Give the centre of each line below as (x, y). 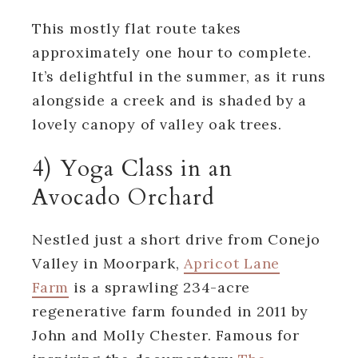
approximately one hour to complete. (172, 52)
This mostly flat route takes (137, 28)
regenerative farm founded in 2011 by (170, 311)
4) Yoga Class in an (132, 168)
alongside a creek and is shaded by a (169, 100)
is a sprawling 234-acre (159, 287)
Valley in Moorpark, (108, 263)
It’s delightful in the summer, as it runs (179, 76)
